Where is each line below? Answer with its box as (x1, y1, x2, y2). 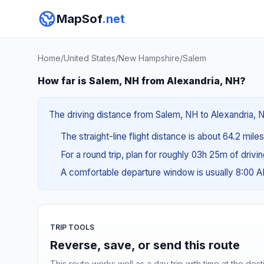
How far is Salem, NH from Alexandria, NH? (38, 75, 246, 87)
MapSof (57, 12, 102, 26)
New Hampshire (118, 53, 180, 63)
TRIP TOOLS (50, 222, 94, 232)
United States (64, 53, 115, 63)
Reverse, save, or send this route (50, 237, 240, 252)
